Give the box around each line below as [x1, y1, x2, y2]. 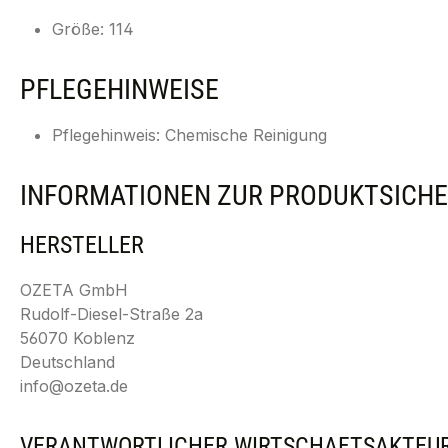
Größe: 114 [52, 19, 134, 39]
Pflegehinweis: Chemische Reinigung [52, 125, 327, 145]
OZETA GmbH [20, 280, 128, 300]
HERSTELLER [20, 231, 144, 259]
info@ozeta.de [20, 376, 128, 396]
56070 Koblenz [20, 328, 135, 348]
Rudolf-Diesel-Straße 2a [20, 304, 203, 324]
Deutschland [20, 352, 115, 372]
